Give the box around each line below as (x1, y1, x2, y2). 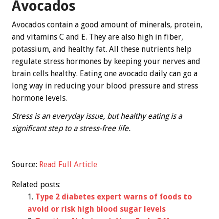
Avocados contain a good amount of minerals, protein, (12, 20, 202, 29)
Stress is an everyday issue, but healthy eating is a (12, 111, 182, 121)
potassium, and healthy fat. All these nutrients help (12, 44, 192, 54)
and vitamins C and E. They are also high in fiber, (12, 32, 183, 42)
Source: (12, 159, 39, 169)
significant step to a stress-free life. (12, 123, 131, 133)
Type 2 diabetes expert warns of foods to (35, 192, 192, 201)
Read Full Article (39, 159, 97, 169)
